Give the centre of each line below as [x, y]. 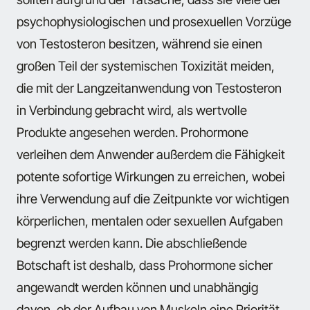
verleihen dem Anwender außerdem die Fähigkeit [151, 154]
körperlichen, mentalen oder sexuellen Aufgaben [150, 220]
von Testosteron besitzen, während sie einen [139, 43]
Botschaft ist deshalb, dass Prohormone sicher [145, 265]
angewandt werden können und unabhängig [137, 287]
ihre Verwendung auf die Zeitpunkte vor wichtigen [153, 198]
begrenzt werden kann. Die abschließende [132, 243]
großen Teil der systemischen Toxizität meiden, [146, 65]
